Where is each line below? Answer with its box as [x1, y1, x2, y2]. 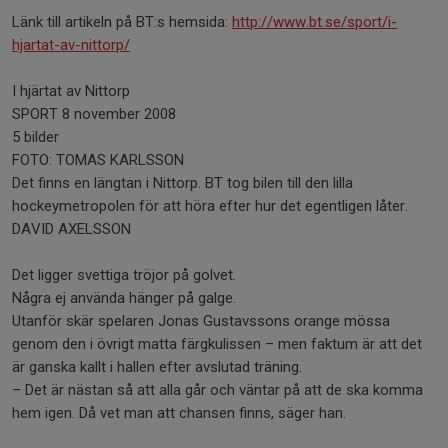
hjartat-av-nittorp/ [12, 36, 130, 54]
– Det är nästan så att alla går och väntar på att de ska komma [12, 381, 423, 399]
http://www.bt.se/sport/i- [232, 13, 397, 31]
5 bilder [12, 128, 59, 146]
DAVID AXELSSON [12, 220, 131, 238]
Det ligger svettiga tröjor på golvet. [12, 266, 236, 284]
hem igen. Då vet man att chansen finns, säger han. [12, 404, 346, 422]
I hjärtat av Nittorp [12, 82, 130, 100]
